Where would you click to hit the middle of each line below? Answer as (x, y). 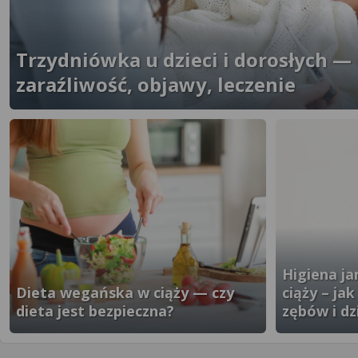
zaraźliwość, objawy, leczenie (156, 84)
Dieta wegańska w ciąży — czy (125, 292)
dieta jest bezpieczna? (95, 311)
